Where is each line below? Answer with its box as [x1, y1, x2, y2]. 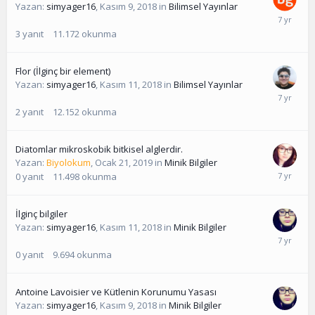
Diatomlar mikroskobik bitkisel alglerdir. [15, 143, 183, 156]
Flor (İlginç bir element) [15, 65, 110, 78]
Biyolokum [46, 156, 91, 169]
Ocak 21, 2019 [95, 156, 153, 169]
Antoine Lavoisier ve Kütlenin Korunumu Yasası [15, 285, 217, 299]
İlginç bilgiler [15, 207, 67, 221]
